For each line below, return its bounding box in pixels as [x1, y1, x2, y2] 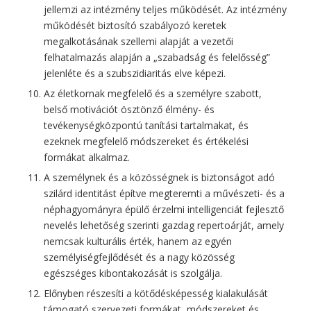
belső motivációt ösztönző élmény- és [43, 102, 215, 116]
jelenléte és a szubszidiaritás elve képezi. [43, 66, 226, 80]
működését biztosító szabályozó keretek [43, 18, 226, 32]
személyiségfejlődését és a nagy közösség [43, 250, 235, 264]
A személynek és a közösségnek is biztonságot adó [43, 170, 275, 184]
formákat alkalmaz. [43, 150, 130, 164]
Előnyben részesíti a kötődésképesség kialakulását [43, 286, 268, 300]
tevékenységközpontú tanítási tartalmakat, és [43, 118, 249, 132]
